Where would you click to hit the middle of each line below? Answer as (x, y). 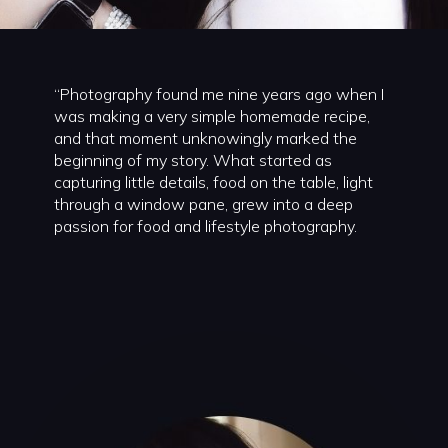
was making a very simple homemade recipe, (211, 115)
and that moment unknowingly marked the (205, 137)
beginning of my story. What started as (192, 159)
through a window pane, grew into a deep (203, 203)
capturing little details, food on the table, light (213, 181)
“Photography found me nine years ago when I (218, 93)
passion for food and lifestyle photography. (205, 225)
